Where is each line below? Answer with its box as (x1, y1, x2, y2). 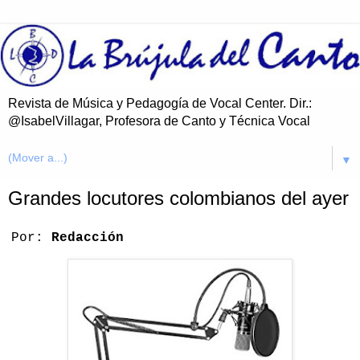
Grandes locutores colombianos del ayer (8, 187, 349, 210)
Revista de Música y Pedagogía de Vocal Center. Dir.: (8, 96, 312, 111)
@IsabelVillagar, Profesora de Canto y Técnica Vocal (8, 114, 310, 129)
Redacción (51, 231, 124, 246)
